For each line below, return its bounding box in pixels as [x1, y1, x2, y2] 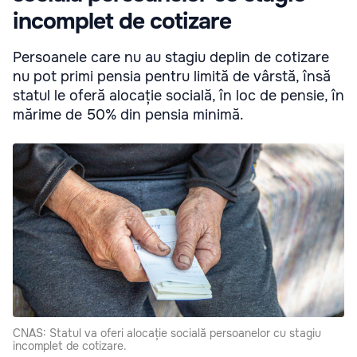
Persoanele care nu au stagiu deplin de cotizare [13, 48, 329, 66]
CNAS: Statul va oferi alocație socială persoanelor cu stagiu [13, 326, 321, 341]
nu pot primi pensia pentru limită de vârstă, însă [13, 67, 331, 85]
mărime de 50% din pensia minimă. [13, 105, 244, 124]
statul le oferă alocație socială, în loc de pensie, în [13, 86, 344, 104]
